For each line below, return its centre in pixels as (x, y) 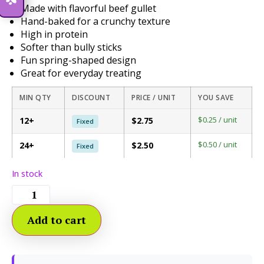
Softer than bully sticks (71, 47)
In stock (27, 173)
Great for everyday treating (81, 73)
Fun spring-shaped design (78, 60)
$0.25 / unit (217, 120)
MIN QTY (35, 98)
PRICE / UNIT (154, 98)
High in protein (54, 34)
